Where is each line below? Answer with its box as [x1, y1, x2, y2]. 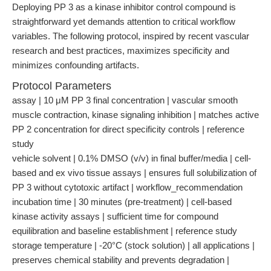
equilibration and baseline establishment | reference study [12, 226, 237, 236]
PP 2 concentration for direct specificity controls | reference [12, 124, 244, 134]
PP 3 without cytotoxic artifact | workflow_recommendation [12, 182, 243, 192]
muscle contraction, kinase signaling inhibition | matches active [12, 109, 259, 120]
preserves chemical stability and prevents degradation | [12, 255, 229, 265]
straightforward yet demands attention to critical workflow [12, 16, 235, 27]
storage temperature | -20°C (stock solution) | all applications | [12, 240, 255, 250]
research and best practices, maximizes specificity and [12, 45, 229, 56]
